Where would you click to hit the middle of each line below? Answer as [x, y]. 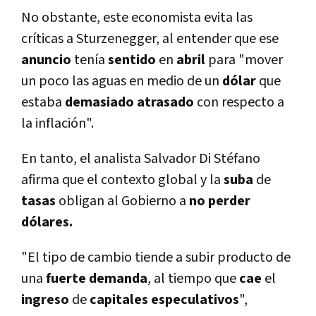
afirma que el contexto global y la [122, 180]
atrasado [165, 103]
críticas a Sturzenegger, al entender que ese [150, 39]
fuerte [66, 279]
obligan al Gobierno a [121, 201]
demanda [118, 279]
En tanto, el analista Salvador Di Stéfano [141, 159]
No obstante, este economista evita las [137, 18]
